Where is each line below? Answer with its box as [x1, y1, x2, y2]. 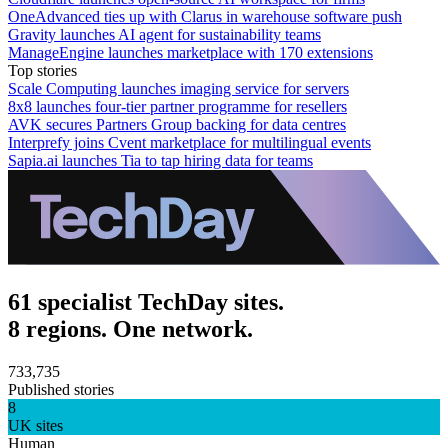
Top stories [8, 61, 77, 79]
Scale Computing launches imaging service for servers [8, 79, 349, 97]
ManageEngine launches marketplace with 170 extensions [8, 43, 373, 61]
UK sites [8, 416, 63, 434]
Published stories [8, 380, 114, 398]
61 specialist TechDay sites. [8, 288, 284, 315]
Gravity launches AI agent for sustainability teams [8, 25, 321, 43]
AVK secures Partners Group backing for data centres [8, 115, 346, 133]
